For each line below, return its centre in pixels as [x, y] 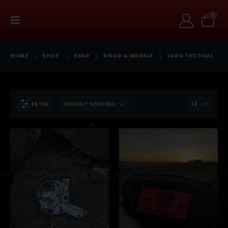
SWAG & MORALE [128, 56]
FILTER [40, 104]
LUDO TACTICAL [190, 56]
